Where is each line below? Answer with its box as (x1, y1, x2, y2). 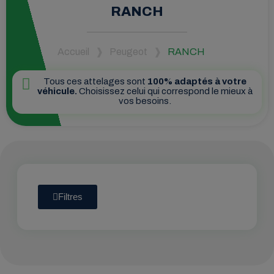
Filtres (58, 191, 83, 202)
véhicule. (37, 86, 77, 97)
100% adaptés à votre (147, 76, 246, 87)
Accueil (57, 46, 89, 57)
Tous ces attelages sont (43, 76, 147, 87)
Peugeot (109, 46, 147, 57)
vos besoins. (118, 96, 171, 106)
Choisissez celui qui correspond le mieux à (76, 86, 253, 97)
